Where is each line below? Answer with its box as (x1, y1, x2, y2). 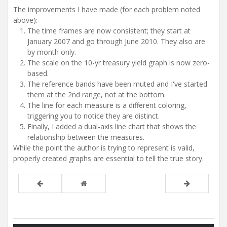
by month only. (27, 47, 76, 57)
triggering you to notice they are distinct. (27, 111, 160, 121)
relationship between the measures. (27, 132, 144, 142)
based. (27, 68, 49, 78)
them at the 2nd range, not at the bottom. (27, 90, 166, 99)
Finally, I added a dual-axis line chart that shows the (27, 122, 196, 131)
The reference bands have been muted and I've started (27, 79, 207, 89)
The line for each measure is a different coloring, (27, 100, 186, 110)
